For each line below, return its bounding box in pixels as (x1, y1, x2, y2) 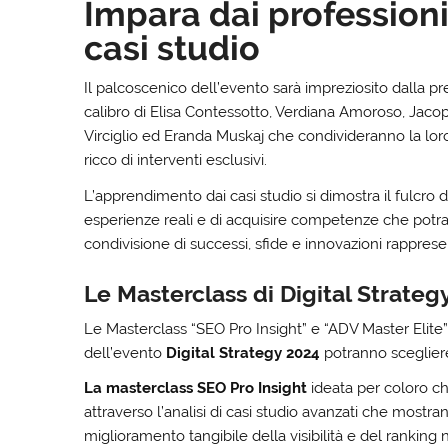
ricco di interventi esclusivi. (84, 151, 268, 170)
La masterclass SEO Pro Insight (84, 378, 308, 397)
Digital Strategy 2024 (166, 343, 321, 362)
